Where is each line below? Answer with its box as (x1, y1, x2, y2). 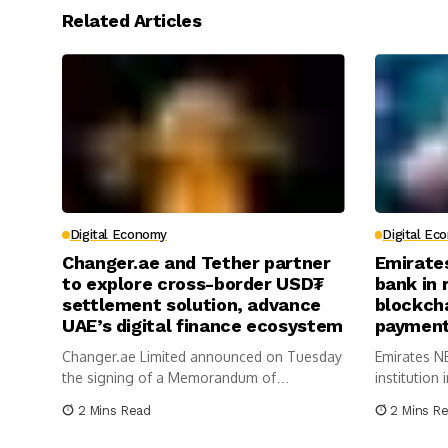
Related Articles (62, 10, 202, 32)
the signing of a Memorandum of (62, 369, 276, 387)
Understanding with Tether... (62, 390, 245, 408)
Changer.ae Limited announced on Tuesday (62, 348, 342, 366)
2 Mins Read (77, 403, 151, 419)
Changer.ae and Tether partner (62, 252, 331, 274)
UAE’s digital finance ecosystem (62, 315, 343, 337)
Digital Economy (69, 227, 167, 243)
